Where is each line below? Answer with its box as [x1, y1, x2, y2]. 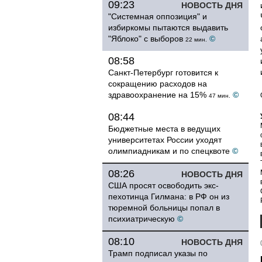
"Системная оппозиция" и [108, 12, 207, 21]
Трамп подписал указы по [108, 249, 208, 258]
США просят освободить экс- [108, 181, 219, 190]
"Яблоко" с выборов [108, 34, 183, 43]
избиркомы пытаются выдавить [108, 23, 228, 32]
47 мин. [209, 92, 230, 99]
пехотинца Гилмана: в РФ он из [108, 192, 229, 201]
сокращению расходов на [108, 79, 207, 88]
